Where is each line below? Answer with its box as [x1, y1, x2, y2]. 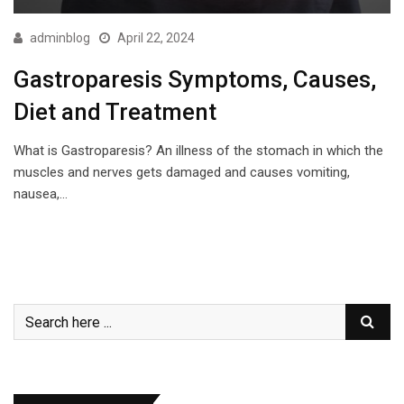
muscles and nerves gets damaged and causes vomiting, [14, 164, 350, 181]
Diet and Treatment [14, 98, 216, 126]
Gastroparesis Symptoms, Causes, [14, 66, 376, 94]
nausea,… [14, 186, 68, 203]
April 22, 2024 [117, 31, 195, 46]
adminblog [30, 31, 90, 46]
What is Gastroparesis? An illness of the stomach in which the [14, 142, 383, 160]
